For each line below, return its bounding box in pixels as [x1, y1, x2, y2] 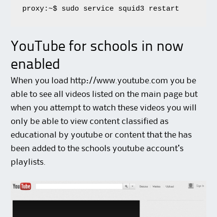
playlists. [11, 158, 46, 166]
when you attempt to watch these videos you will [11, 104, 197, 112]
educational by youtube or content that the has [11, 131, 192, 139]
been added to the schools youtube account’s [11, 144, 184, 153]
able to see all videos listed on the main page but [11, 90, 198, 98]
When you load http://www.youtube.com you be [11, 77, 197, 85]
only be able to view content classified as [11, 117, 169, 125]
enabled [11, 57, 61, 72]
